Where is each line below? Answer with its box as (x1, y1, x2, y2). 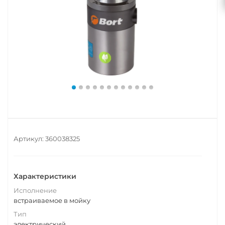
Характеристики (14, 172, 76, 181)
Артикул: (14, 135, 44, 143)
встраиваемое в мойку (14, 196, 90, 204)
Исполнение (14, 186, 57, 194)
